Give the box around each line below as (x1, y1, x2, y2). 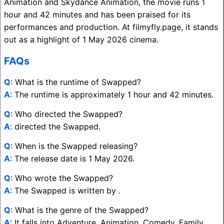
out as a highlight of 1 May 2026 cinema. (4, 34, 158, 45)
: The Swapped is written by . (10, 185, 120, 196)
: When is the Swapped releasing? (10, 141, 137, 151)
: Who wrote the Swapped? (10, 173, 113, 183)
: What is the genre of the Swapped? (10, 205, 148, 215)
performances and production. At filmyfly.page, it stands (4, 22, 218, 32)
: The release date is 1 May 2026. (10, 153, 134, 164)
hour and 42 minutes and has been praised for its (4, 9, 190, 20)
